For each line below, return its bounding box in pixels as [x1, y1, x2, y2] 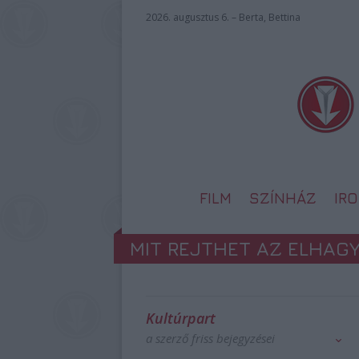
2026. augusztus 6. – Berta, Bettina [146, 10, 301, 24]
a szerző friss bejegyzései [146, 330, 275, 346]
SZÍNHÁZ [249, 189, 317, 207]
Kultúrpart [146, 309, 216, 328]
